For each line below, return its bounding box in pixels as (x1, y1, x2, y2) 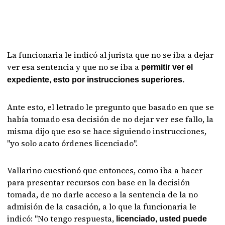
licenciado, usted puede (116, 214, 207, 223)
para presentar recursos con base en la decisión (7, 177, 190, 188)
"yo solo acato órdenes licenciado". (7, 138, 138, 149)
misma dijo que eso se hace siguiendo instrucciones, (7, 126, 207, 137)
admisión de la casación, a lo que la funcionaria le (7, 201, 197, 212)
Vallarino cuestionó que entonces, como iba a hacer (7, 165, 203, 176)
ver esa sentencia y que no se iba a (7, 61, 142, 72)
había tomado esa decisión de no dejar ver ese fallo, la (7, 114, 214, 125)
